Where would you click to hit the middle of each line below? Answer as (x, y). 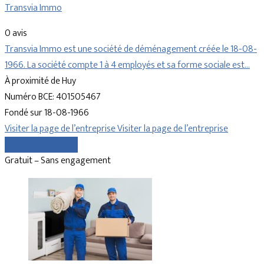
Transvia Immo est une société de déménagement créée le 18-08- (131, 49)
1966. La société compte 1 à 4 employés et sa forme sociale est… (127, 65)
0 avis (16, 34)
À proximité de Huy (40, 81)
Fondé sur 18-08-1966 (47, 113)
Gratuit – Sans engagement (58, 161)
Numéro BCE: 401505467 (53, 97)
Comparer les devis (41, 145)
